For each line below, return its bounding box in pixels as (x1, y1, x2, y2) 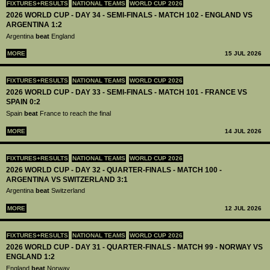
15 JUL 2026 (225, 50, 262, 57)
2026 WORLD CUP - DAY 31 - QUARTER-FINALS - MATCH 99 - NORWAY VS (6, 243, 263, 252)
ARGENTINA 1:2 (6, 20, 62, 29)
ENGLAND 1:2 (6, 253, 55, 262)
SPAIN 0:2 (6, 98, 40, 107)
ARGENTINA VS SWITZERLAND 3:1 (6, 175, 128, 184)
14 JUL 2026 (225, 127, 262, 134)
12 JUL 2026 (225, 205, 262, 212)
